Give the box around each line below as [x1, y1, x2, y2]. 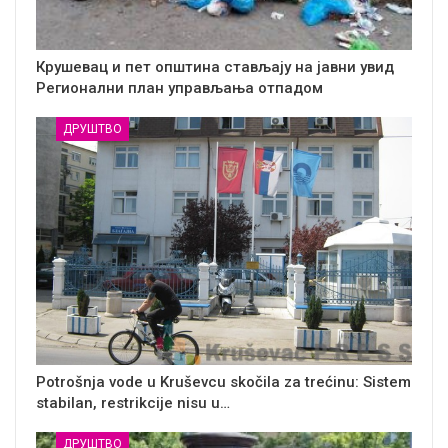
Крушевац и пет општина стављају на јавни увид [36, 57, 398, 76]
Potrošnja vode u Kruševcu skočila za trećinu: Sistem [36, 372, 411, 391]
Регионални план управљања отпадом [36, 78, 323, 97]
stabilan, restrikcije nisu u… [36, 393, 230, 412]
